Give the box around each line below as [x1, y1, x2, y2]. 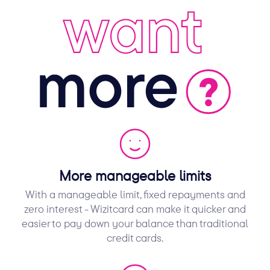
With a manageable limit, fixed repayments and [25, 187, 245, 201]
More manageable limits [59, 166, 211, 184]
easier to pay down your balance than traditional [22, 216, 248, 230]
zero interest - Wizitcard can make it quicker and [24, 201, 246, 216]
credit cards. [107, 230, 163, 245]
